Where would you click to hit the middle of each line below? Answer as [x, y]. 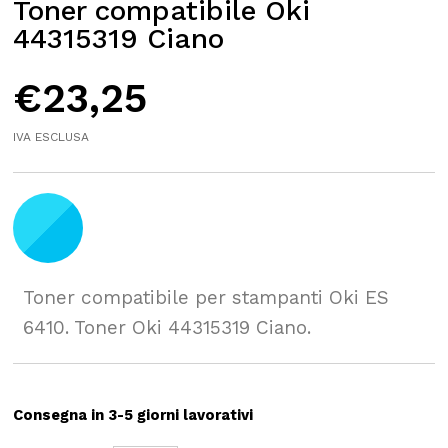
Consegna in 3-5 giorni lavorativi [133, 414]
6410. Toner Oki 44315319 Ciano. [167, 327]
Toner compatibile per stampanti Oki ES [206, 297]
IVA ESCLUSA [51, 136]
